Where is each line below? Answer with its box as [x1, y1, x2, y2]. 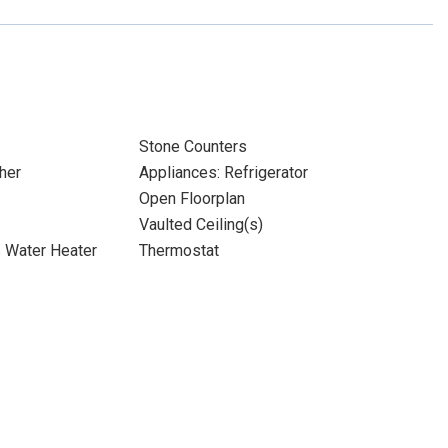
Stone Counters [138, 137, 247, 156]
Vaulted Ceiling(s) [138, 215, 263, 234]
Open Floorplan [138, 189, 245, 208]
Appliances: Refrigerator [138, 163, 308, 182]
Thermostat [138, 241, 219, 260]
